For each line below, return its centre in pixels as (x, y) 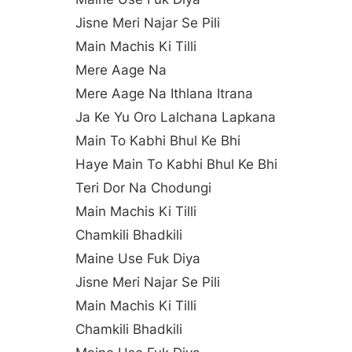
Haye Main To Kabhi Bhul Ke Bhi (176, 164)
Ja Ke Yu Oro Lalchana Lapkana (176, 117)
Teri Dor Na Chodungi (143, 187)
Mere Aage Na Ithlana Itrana (164, 93)
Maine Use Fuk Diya (138, 258)
